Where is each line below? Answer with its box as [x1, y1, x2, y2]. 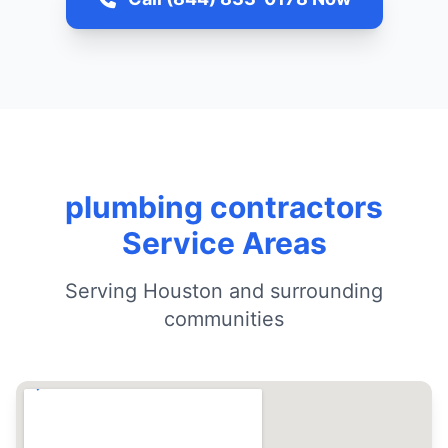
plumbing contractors [65, 189, 383, 225]
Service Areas [121, 225, 327, 261]
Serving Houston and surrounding [65, 279, 383, 303]
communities [164, 307, 284, 331]
